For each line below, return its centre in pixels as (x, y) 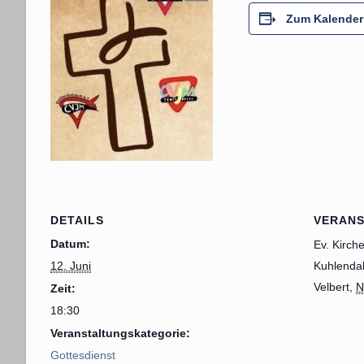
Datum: (70, 244)
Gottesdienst (83, 355)
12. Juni (71, 266)
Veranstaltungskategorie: (120, 333)
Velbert (331, 287)
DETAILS (77, 220)
